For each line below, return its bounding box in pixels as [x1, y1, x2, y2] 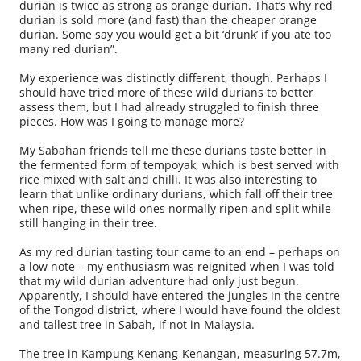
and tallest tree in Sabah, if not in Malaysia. [19, 316, 255, 332]
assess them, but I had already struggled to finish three [19, 98, 319, 114]
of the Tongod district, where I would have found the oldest [19, 301, 340, 317]
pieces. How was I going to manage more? [19, 113, 244, 129]
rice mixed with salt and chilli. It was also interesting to [19, 171, 317, 187]
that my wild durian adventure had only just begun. [19, 272, 299, 288]
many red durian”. [19, 40, 118, 56]
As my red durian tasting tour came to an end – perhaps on [19, 243, 340, 259]
